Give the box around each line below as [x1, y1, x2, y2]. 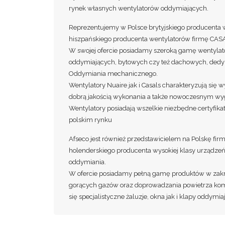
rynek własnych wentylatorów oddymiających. [69, 5, 208, 12]
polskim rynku [69, 116, 112, 124]
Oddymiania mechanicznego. [69, 70, 158, 77]
